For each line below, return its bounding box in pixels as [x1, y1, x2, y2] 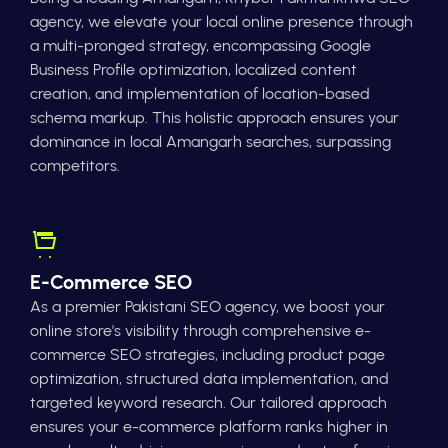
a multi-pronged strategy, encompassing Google [30, 36, 371, 56]
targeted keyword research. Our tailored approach [30, 393, 387, 413]
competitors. [30, 156, 120, 176]
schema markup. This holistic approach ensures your [30, 108, 399, 128]
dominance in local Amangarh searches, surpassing [30, 132, 391, 152]
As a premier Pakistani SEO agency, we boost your [30, 297, 385, 317]
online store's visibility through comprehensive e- [30, 321, 371, 341]
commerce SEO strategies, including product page [30, 345, 385, 365]
